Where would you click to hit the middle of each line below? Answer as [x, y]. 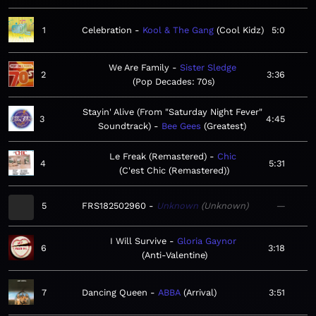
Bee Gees [181, 126]
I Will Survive [139, 241]
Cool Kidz [240, 30]
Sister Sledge [208, 68]
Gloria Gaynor [207, 241]
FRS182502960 [114, 206]
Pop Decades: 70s [174, 82]
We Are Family [139, 68]
